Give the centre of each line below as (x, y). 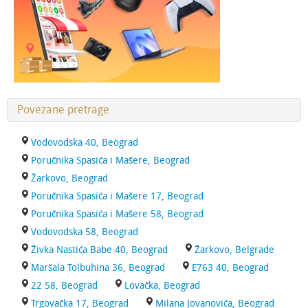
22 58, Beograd (64, 286)
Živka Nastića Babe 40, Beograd (99, 250)
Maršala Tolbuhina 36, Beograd (98, 268)
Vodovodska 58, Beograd (85, 232)
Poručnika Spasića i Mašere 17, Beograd (117, 196)
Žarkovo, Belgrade (234, 250)
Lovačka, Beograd (162, 286)
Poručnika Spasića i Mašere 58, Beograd (117, 214)
